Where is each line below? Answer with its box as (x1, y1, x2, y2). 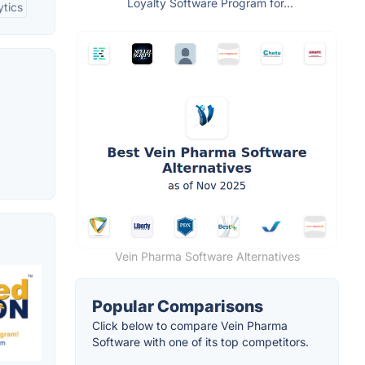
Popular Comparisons (92, 296, 263, 316)
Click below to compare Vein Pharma (92, 318, 288, 332)
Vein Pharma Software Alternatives (114, 248, 300, 263)
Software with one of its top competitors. (92, 334, 309, 349)
